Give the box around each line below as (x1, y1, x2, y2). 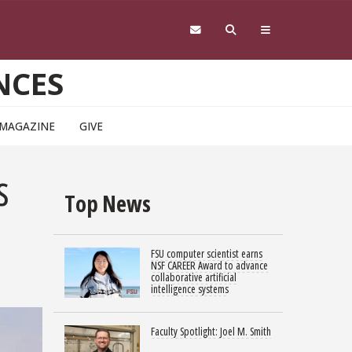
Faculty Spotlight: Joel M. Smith (151, 323, 271, 339)
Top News (64, 188, 151, 219)
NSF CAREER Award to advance (151, 257, 268, 273)
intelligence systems (151, 280, 229, 296)
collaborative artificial (151, 269, 236, 284)
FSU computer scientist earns (151, 245, 262, 261)
